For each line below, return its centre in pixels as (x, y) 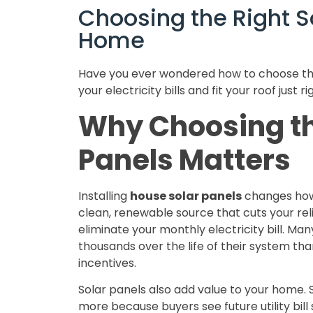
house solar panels (186, 196)
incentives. (107, 263)
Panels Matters (184, 160)
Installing (104, 196)
